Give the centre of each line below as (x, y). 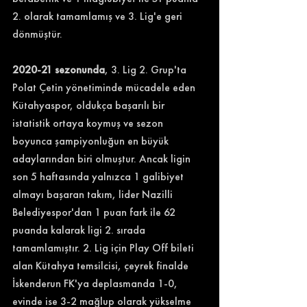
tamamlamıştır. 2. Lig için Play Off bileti (105, 247)
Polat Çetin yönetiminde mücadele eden (105, 87)
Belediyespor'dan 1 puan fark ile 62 (95, 212)
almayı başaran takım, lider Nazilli (94, 194)
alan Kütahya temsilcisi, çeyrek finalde (102, 265)
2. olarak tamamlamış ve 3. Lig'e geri (99, 16)
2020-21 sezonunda (59, 69)
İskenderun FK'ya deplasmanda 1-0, (96, 283)
